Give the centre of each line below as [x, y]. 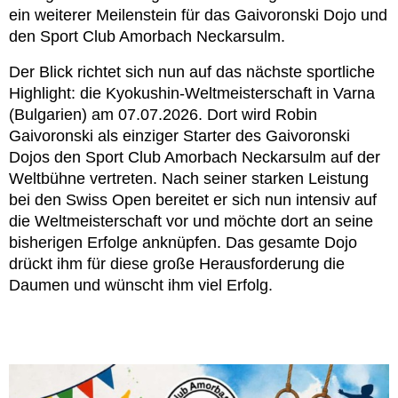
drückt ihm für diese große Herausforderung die [177, 263]
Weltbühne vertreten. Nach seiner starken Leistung [189, 178]
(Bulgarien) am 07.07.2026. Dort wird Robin [163, 114]
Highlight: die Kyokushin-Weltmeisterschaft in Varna [192, 93]
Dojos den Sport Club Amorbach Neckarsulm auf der [195, 157]
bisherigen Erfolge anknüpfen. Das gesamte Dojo [183, 242]
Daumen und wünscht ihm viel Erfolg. [141, 285]
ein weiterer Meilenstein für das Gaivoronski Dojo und [198, 15]
